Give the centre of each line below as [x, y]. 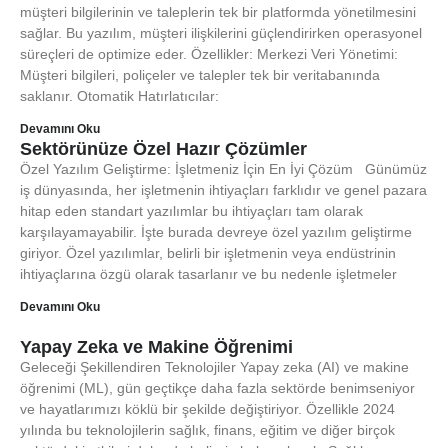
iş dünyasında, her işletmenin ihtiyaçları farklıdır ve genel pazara [223, 190]
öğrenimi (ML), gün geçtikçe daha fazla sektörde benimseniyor [217, 388]
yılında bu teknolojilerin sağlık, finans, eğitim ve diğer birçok [207, 430]
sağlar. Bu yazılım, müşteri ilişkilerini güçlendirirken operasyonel [221, 33]
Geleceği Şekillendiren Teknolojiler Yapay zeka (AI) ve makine [214, 367]
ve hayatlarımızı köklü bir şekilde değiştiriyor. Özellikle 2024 [207, 409]
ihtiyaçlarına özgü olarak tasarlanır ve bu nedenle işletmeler [208, 274]
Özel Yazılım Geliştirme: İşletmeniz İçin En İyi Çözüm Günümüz [223, 169]
